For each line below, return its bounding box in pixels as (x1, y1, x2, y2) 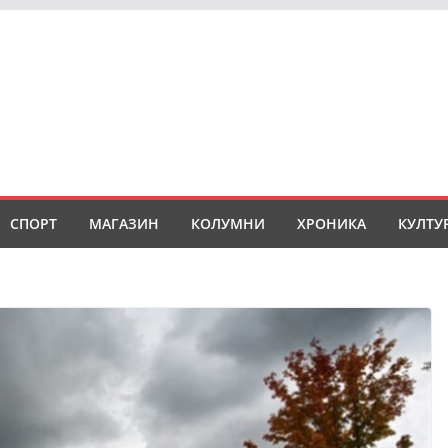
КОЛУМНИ (191, 214, 265, 233)
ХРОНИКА (297, 214, 366, 233)
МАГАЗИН (89, 214, 159, 233)
